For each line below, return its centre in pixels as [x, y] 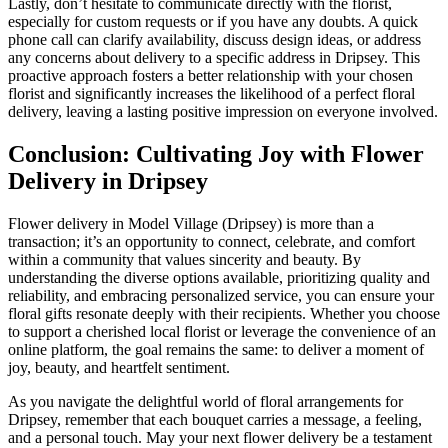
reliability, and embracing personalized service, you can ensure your [221, 296]
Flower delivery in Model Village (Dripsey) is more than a [191, 224]
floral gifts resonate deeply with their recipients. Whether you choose [224, 314]
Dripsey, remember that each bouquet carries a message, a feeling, [215, 420]
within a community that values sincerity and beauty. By [184, 260]
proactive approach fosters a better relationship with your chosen [210, 76]
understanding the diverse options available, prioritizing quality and [219, 278]
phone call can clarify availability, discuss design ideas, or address [214, 40]
